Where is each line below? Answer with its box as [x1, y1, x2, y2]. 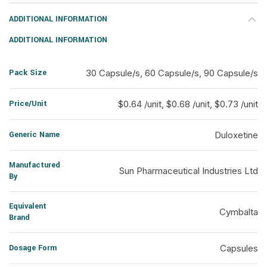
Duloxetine [215, 129, 258, 141]
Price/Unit [9, 98, 47, 109]
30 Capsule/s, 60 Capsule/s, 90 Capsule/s [86, 67, 258, 79]
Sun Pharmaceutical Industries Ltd [119, 165, 258, 176]
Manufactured [9, 160, 60, 170]
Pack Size [9, 67, 46, 78]
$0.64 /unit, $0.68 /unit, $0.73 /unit [118, 98, 258, 110]
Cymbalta [219, 206, 258, 218]
